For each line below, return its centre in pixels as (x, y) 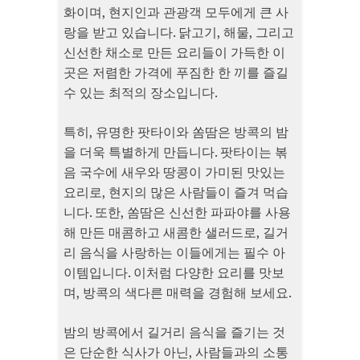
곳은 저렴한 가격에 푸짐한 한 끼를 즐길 (176, 73)
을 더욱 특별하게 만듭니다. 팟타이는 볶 (176, 152)
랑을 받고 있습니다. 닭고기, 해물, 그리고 (179, 33)
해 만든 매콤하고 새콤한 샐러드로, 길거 (176, 233)
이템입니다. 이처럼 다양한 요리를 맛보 (174, 273)
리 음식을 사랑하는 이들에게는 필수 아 (174, 253)
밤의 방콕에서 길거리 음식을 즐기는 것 (174, 332)
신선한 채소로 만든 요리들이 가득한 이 (174, 53)
